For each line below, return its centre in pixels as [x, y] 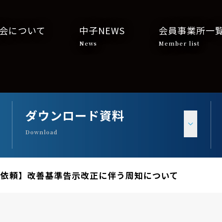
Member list [179, 43]
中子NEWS [102, 30]
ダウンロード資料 [75, 115]
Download [41, 132]
